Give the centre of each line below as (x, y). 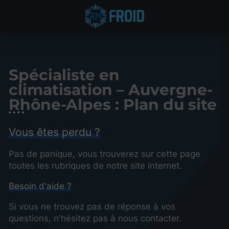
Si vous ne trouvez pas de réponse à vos (92, 206)
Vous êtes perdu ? (54, 132)
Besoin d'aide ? (40, 186)
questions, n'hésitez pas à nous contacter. (95, 218)
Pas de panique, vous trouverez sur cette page (105, 154)
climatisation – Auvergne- (111, 89)
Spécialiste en (64, 75)
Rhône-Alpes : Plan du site (113, 104)
